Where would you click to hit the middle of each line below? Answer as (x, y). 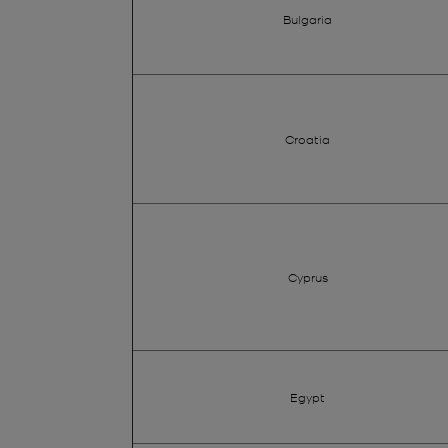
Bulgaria (307, 18)
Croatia (307, 138)
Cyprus (307, 276)
